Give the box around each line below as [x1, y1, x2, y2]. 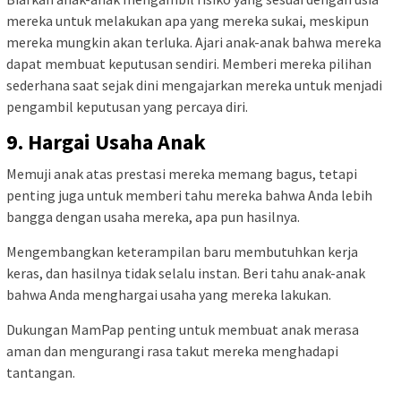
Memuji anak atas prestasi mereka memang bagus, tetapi [6, 164, 357, 183]
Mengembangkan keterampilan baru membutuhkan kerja [6, 242, 358, 260]
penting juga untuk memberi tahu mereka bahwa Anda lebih [6, 185, 372, 204]
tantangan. [6, 363, 78, 381]
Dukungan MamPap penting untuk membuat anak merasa [6, 320, 359, 338]
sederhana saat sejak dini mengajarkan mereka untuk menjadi [6, 75, 382, 94]
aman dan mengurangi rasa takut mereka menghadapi [6, 341, 338, 360]
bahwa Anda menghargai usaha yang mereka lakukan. [6, 285, 334, 303]
